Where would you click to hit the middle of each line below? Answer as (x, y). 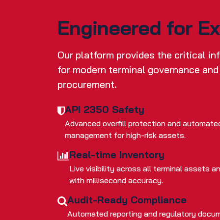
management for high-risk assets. (125, 135)
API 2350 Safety (105, 110)
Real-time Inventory (117, 155)
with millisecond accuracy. (116, 180)
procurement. (87, 84)
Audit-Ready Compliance (127, 200)
